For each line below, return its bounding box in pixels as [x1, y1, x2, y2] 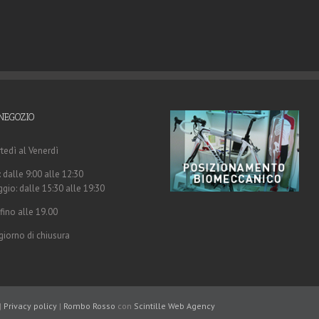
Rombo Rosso [63, 300, 115, 311]
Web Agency [168, 300, 215, 311]
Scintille [134, 300, 166, 311]
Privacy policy [4, 300, 57, 311]
